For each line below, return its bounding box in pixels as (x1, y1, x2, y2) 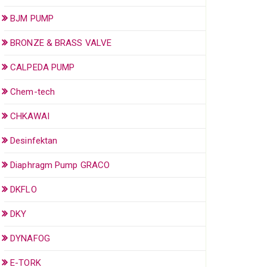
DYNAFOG (10, 232, 50, 244)
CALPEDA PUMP (10, 61, 75, 73)
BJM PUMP (10, 13, 54, 24)
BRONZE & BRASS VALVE (10, 37, 112, 48)
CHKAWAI (10, 110, 49, 122)
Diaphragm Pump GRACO (10, 159, 110, 170)
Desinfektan (10, 135, 58, 146)
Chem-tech (10, 86, 55, 97)
